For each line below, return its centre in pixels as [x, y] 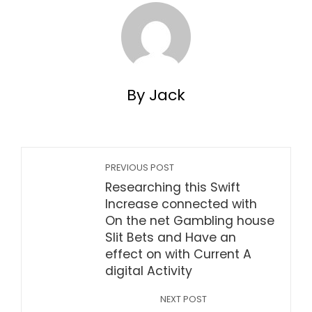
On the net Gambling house [190, 221]
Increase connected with [181, 204]
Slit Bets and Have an [171, 237]
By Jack [156, 95]
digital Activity [149, 271]
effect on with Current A [178, 254]
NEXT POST [184, 299]
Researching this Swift [173, 187]
